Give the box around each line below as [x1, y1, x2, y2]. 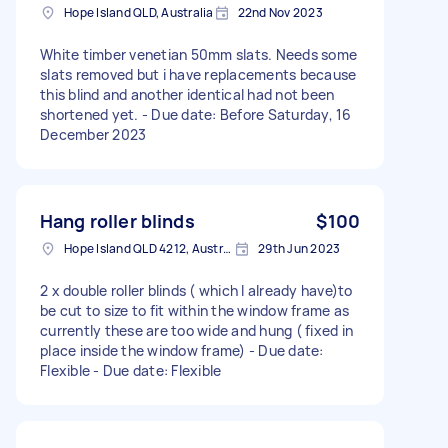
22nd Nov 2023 [237, 3, 323, 21]
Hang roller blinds [40, 208, 195, 233]
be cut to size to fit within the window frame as [40, 300, 349, 320]
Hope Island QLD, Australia [64, 3, 214, 21]
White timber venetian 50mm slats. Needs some [40, 44, 357, 64]
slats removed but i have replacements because [40, 64, 357, 84]
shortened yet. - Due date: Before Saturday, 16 [40, 104, 352, 124]
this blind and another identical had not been [40, 84, 335, 104]
